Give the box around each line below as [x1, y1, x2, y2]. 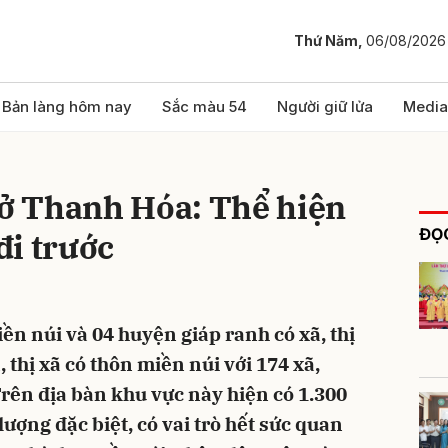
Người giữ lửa [277, 97, 373, 116]
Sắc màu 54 [162, 97, 247, 116]
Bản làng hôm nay [2, 97, 132, 116]
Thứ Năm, [294, 32, 366, 50]
